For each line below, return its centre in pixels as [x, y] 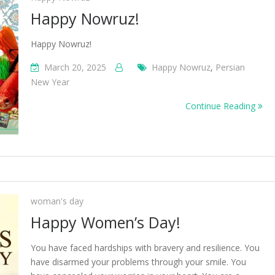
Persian [230, 67]
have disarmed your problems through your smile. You [138, 262]
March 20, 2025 [75, 67]
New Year [50, 82]
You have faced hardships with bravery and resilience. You [145, 248]
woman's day [57, 201]
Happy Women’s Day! [106, 222]
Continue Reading [222, 106]
